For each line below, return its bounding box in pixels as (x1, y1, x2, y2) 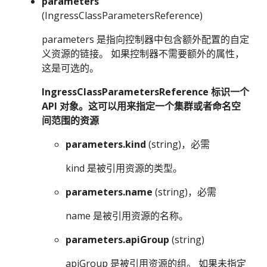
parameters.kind (66, 138, 146, 151)
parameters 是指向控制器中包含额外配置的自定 (42, 33, 249, 46)
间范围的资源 (42, 114, 99, 127)
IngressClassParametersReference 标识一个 (42, 85, 249, 98)
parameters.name (66, 185, 153, 198)
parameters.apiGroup (66, 233, 169, 246)
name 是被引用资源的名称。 (66, 209, 188, 222)
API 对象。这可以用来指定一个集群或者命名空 (42, 100, 241, 113)
